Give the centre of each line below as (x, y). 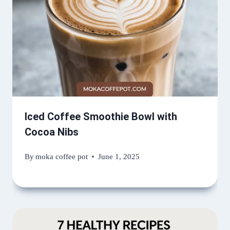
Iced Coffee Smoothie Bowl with (101, 117)
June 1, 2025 (119, 156)
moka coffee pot (62, 156)
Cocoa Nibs (52, 132)
